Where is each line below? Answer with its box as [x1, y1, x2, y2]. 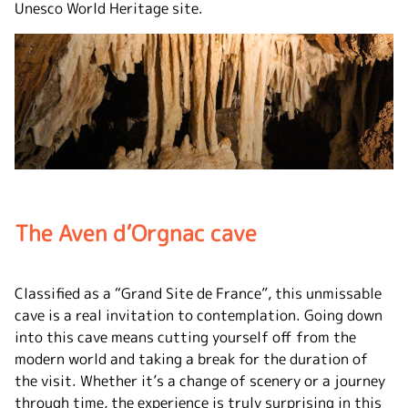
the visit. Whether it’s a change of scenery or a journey [15, 370, 385, 391]
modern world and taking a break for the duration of [15, 348, 368, 369]
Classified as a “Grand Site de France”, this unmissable [15, 282, 382, 303]
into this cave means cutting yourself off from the [15, 326, 356, 347]
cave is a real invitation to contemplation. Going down [15, 304, 382, 325]
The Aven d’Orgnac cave [15, 217, 257, 249]
